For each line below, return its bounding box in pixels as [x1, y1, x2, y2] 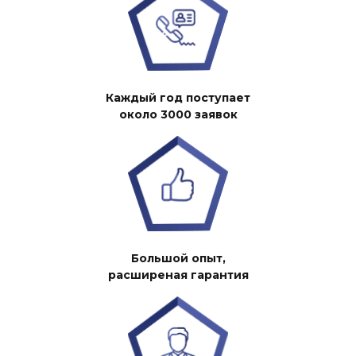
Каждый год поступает [106, 91, 250, 106]
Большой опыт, [130, 251, 226, 266]
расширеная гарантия [107, 268, 249, 283]
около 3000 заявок [118, 107, 238, 122]
